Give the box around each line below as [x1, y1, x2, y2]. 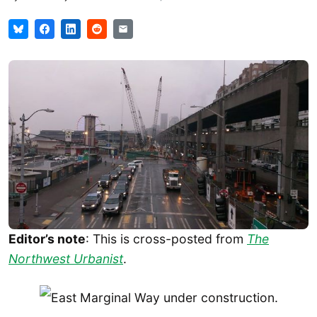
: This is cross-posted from [86, 231, 247, 246]
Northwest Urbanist [8, 250, 123, 266]
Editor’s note [8, 231, 86, 246]
